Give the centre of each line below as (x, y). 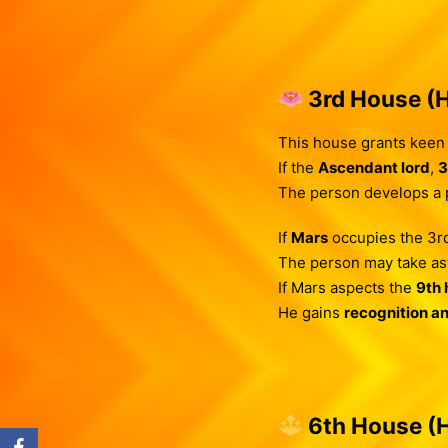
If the (297, 167)
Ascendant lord (373, 167)
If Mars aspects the (346, 287)
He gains (310, 312)
